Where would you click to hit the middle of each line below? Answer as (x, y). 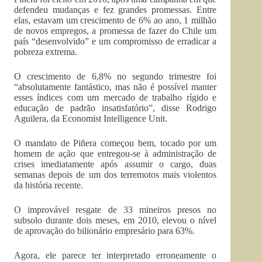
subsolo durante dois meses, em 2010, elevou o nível (116, 220)
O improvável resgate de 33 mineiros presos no (116, 210)
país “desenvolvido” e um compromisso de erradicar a (116, 41)
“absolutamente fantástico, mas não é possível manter (116, 87)
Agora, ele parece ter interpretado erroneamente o (116, 255)
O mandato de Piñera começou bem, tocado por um (116, 143)
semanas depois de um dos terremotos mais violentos (116, 175)
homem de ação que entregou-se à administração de (116, 154)
